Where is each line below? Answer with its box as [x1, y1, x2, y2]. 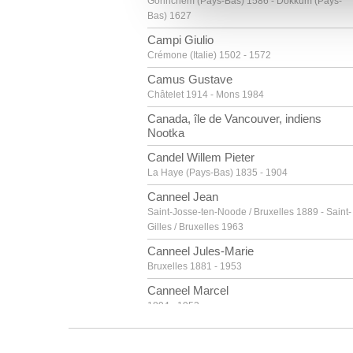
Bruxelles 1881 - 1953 [147, 261, 242, 272]
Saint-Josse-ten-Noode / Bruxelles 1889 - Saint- [147, 206, 351, 217]
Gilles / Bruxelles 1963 [147, 221, 243, 232]
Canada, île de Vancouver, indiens [147, 112, 321, 125]
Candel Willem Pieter [147, 150, 255, 164]
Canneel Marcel [147, 284, 229, 297]
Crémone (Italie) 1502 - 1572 [147, 50, 271, 61]
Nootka [147, 126, 184, 139]
